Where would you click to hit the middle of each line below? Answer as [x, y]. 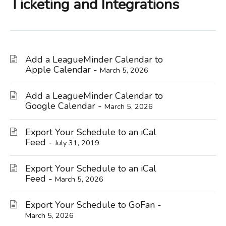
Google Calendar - [65, 106]
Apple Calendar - [63, 69]
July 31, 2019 [77, 143]
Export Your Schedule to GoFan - [93, 205]
